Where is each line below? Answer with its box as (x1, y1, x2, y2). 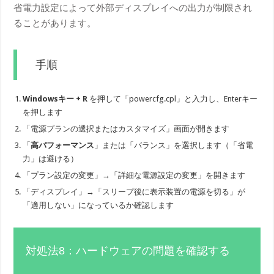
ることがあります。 (13, 17, 97, 29)
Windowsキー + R (23, 94, 88, 103)
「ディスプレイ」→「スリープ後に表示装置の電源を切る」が (23, 187, 246, 196)
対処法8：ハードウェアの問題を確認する (26, 244, 231, 257)
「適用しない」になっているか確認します (23, 200, 174, 210)
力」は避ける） (23, 154, 79, 163)
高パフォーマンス (31, 140, 95, 150)
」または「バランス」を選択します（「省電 (94, 140, 254, 150)
